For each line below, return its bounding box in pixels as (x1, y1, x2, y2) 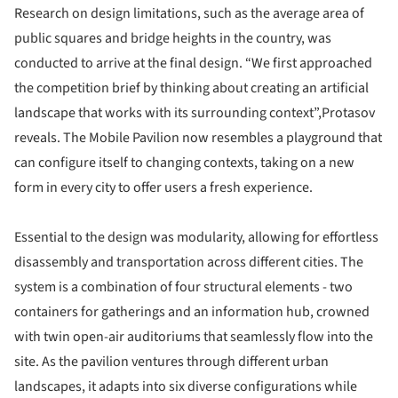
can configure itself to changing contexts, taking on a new (14, 152, 354, 172)
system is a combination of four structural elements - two (14, 276, 353, 297)
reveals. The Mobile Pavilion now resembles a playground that (14, 127, 382, 147)
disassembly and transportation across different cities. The (14, 251, 363, 272)
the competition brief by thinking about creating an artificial (14, 77, 369, 98)
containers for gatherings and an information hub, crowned (14, 301, 370, 322)
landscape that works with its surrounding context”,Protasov (14, 102, 375, 123)
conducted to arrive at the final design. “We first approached (14, 52, 372, 73)
